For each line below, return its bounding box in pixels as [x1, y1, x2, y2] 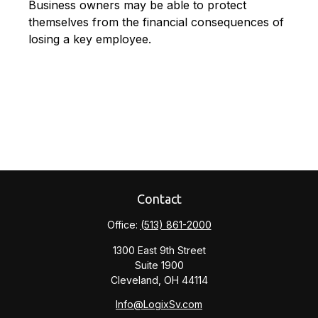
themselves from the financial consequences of [28, 15, 284, 30]
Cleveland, [110, 274, 161, 286]
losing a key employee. [28, 32, 151, 47]
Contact [136, 192, 182, 206]
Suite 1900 [134, 259, 184, 271]
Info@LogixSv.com [116, 298, 202, 310]
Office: [106, 219, 141, 231]
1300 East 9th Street [112, 244, 206, 256]
